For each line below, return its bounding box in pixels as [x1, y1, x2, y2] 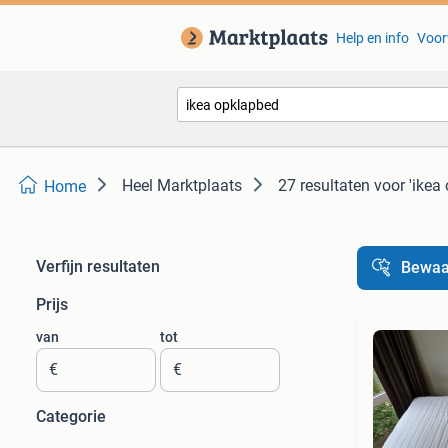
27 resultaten [278, 176, 370, 195]
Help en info [335, 30, 409, 46]
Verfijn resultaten [36, 257, 160, 276]
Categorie [36, 407, 106, 426]
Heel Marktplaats [122, 176, 242, 195]
